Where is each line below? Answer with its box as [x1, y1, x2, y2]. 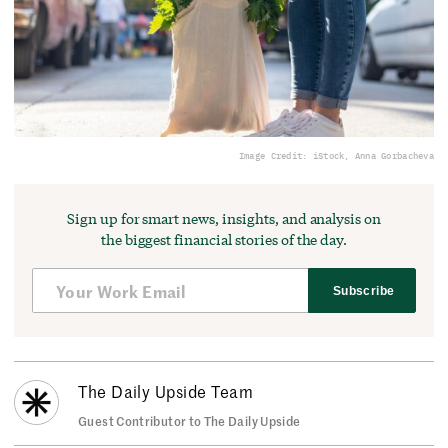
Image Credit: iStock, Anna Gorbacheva [238, 150, 434, 162]
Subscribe [333, 283, 395, 298]
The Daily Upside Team [78, 380, 254, 402]
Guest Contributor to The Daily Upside [78, 412, 301, 429]
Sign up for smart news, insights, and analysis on [66, 209, 382, 229]
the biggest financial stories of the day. [100, 230, 348, 250]
